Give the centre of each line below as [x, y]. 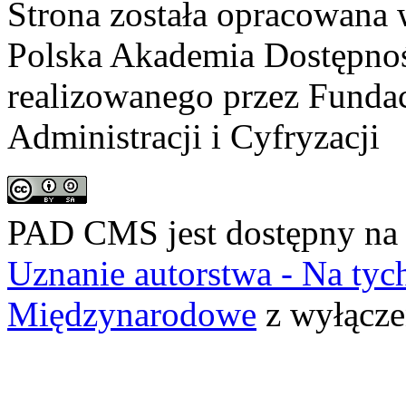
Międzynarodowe [132, 314]
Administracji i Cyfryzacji [193, 136]
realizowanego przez [158, 96]
